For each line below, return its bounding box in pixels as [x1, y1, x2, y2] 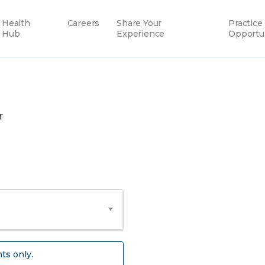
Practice [228, 18, 263, 28]
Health [1, 18, 30, 28]
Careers [67, 18, 100, 28]
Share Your [117, 18, 162, 28]
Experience [117, 28, 165, 39]
